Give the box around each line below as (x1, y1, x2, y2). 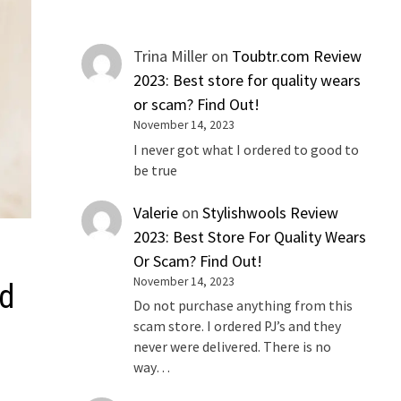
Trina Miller (133, 46, 209, 66)
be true (133, 161, 178, 179)
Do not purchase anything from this (133, 297, 354, 315)
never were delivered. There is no (133, 338, 332, 356)
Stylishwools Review (202, 201, 339, 223)
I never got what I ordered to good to (133, 141, 360, 158)
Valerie (133, 201, 179, 223)
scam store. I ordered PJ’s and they (133, 318, 342, 336)
